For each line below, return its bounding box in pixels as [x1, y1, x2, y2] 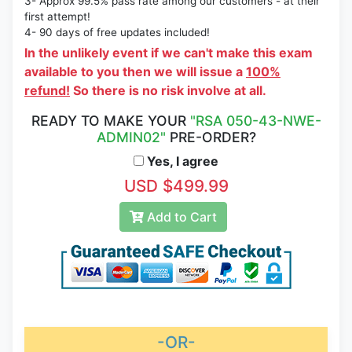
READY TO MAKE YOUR [31, 112, 190, 130]
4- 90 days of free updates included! [24, 26, 210, 39]
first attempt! [24, 10, 90, 24]
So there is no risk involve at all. [70, 82, 266, 99]
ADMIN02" [96, 129, 166, 146]
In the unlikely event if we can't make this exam [24, 45, 313, 61]
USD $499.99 [123, 176, 229, 196]
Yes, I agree [144, 153, 218, 170]
